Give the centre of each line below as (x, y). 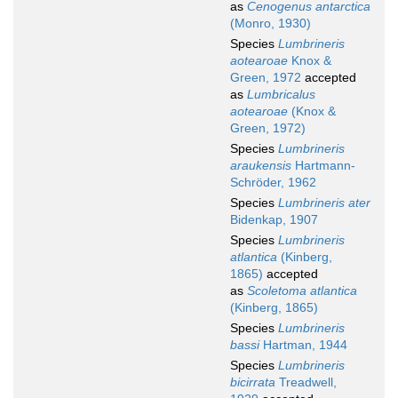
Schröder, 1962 (273, 183)
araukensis (261, 166)
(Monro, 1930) (271, 24)
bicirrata (253, 382)
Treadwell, (306, 382)
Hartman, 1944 (303, 345)
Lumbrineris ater (324, 203)
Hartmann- (323, 166)
